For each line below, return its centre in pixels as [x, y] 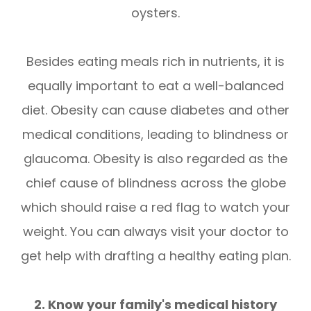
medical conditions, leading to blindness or [155, 134]
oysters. [155, 12]
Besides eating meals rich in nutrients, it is [155, 61]
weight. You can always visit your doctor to [155, 231]
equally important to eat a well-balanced [155, 85]
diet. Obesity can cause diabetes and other [155, 110]
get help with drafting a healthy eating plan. [155, 255]
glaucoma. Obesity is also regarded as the [155, 158]
